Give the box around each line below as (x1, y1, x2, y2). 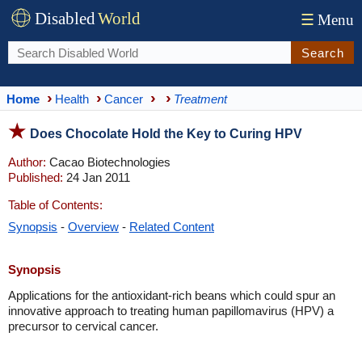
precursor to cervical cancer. (8, 319, 158, 333)
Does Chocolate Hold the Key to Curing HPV (30, 127, 302, 141)
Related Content (129, 220, 214, 234)
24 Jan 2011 (63, 170, 130, 184)
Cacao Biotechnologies (46, 155, 170, 169)
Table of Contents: (8, 198, 103, 212)
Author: (8, 155, 46, 169)
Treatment (174, 91, 227, 106)
